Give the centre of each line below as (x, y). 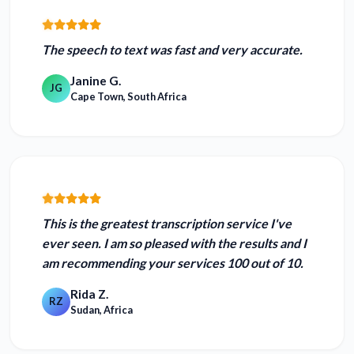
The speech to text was (108, 50)
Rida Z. (89, 294)
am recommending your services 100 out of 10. (173, 263)
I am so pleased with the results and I (204, 243)
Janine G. (96, 81)
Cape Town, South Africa (128, 97)
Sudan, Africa (102, 310)
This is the (71, 224)
